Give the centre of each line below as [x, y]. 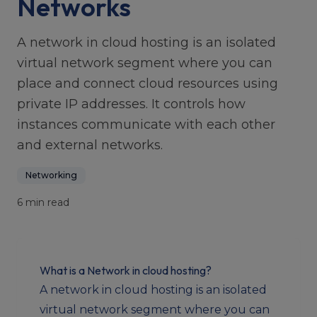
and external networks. [90, 145]
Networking [51, 175]
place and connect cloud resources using [148, 83]
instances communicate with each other [146, 125]
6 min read [43, 202]
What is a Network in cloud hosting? [126, 270]
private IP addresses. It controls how [131, 104]
